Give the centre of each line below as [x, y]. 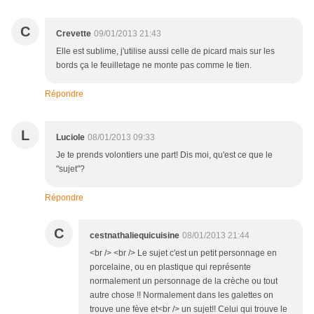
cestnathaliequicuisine [135, 236]
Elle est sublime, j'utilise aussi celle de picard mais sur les [165, 52]
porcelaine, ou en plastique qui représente [170, 267]
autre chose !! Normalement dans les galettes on [182, 295]
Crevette [74, 34]
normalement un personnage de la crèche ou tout [184, 281]
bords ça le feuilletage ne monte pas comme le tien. [154, 66]
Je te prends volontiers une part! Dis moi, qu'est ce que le [164, 155]
